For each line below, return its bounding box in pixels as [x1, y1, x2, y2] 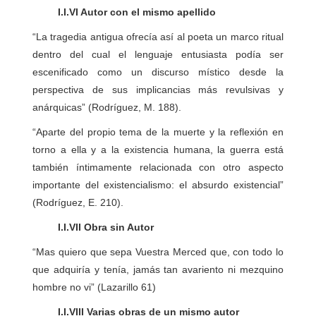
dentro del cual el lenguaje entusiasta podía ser [32, 49, 284, 60]
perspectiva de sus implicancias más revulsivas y [32, 84, 284, 95]
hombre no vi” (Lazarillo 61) [32, 281, 157, 293]
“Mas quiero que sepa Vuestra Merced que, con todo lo [32, 246, 284, 257]
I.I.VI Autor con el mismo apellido [32, 6, 217, 18]
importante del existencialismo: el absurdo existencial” [32, 179, 284, 190]
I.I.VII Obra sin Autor [32, 221, 154, 233]
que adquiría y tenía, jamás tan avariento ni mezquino [32, 264, 284, 275]
